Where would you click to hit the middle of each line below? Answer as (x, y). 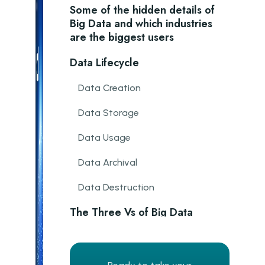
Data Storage (109, 113)
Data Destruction (116, 187)
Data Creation (109, 88)
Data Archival (108, 162)
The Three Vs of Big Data (131, 212)
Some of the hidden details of (142, 10)
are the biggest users (122, 37)
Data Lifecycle (104, 63)
